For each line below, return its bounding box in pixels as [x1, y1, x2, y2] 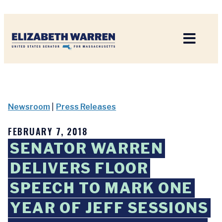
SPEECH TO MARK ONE [10, 179, 193, 197]
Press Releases [56, 102, 116, 111]
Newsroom [8, 102, 50, 111]
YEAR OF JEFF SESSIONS [10, 199, 209, 217]
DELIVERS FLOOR [10, 160, 149, 177]
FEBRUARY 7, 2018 [8, 125, 87, 138]
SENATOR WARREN [10, 140, 164, 157]
